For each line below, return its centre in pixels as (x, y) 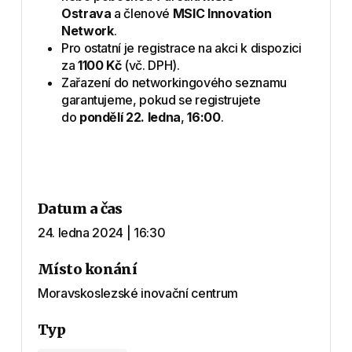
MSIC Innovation (222, 13)
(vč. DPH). (150, 65)
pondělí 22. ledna (130, 117)
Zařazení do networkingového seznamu (174, 82)
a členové (142, 13)
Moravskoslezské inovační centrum (137, 293)
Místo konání (87, 269)
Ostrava (86, 13)
